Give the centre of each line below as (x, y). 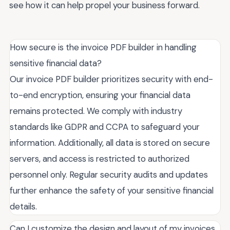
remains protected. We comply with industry (96, 111)
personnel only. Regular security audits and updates (109, 174)
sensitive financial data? (56, 63)
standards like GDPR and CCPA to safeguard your (105, 127)
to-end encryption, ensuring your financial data (100, 95)
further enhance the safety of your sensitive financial (112, 190)
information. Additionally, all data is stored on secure (110, 142)
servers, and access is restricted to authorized (100, 158)
